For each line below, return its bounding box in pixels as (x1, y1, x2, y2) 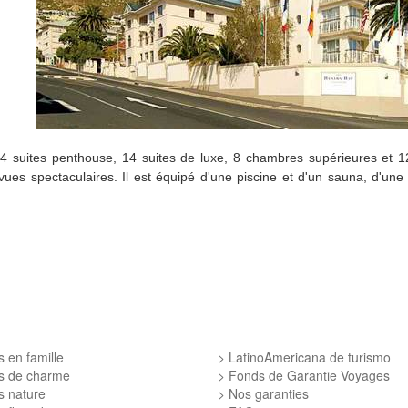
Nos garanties (229, 384, 309, 403)
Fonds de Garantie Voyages (229, 366, 390, 385)
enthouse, (59, 150, 122, 166)
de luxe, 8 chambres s (180, 150, 315, 166)
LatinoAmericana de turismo (229, 348, 391, 367)
